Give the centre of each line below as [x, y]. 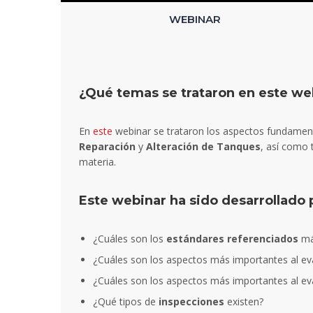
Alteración [172, 147]
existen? [244, 302]
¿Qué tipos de [126, 302]
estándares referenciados [232, 239]
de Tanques [231, 147]
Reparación [107, 147]
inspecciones [191, 302]
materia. [97, 162]
